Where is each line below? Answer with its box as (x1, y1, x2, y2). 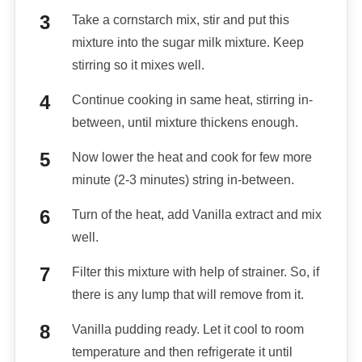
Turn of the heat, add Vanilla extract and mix (71, 208, 322, 222)
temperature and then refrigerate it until (71, 345, 293, 360)
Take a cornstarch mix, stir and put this (71, 13, 289, 27)
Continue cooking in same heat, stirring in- (71, 93, 313, 107)
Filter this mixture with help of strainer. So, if (71, 265, 319, 280)
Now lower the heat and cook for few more (71, 150, 312, 165)
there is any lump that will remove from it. (71, 288, 304, 302)
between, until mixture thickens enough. (71, 116, 298, 130)
